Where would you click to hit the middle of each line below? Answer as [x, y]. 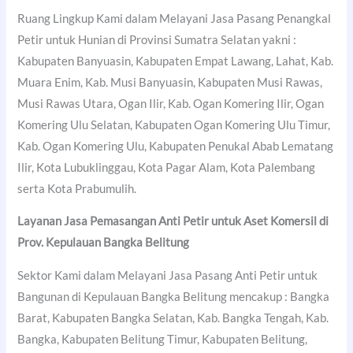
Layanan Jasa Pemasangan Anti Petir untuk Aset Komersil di [173, 221]
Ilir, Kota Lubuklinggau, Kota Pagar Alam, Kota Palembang [167, 167]
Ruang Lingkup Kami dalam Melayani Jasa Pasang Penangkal [175, 18]
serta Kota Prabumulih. [77, 188]
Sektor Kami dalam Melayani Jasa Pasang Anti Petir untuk [168, 276]
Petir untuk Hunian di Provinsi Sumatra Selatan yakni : [157, 39]
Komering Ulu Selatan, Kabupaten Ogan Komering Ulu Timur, [174, 124]
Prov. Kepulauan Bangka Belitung [104, 243]
